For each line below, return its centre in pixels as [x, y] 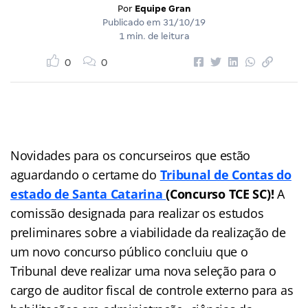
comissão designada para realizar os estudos [137, 213]
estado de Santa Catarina [88, 194]
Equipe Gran [163, 8]
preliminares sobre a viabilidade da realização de [148, 232]
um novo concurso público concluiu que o [131, 251]
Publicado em [133, 22]
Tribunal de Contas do [225, 174]
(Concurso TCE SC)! [222, 194]
